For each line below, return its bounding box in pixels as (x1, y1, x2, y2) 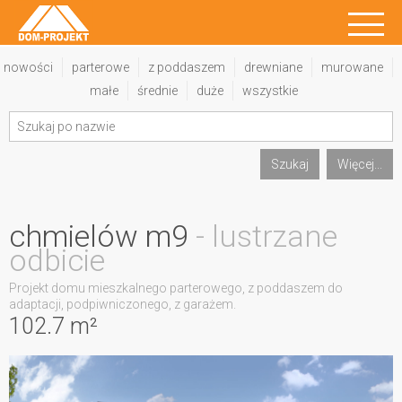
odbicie (9, 242, 105, 278)
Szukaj (271, 157, 309, 171)
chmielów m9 (9, 218, 188, 254)
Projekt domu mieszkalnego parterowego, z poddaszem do (9, 281, 343, 295)
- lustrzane (188, 218, 337, 254)
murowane (321, 60, 383, 74)
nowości (4, 60, 53, 74)
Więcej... (337, 157, 382, 171)
